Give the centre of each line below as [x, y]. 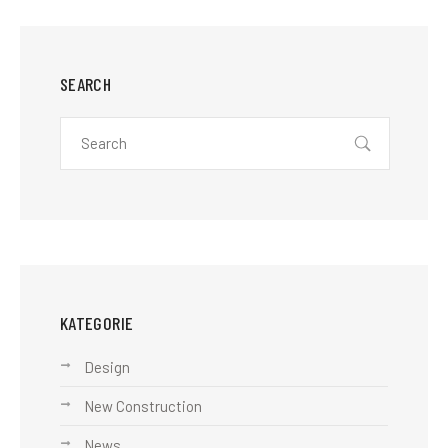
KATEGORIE [97, 323]
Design [107, 367]
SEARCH [86, 84]
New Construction [143, 406]
